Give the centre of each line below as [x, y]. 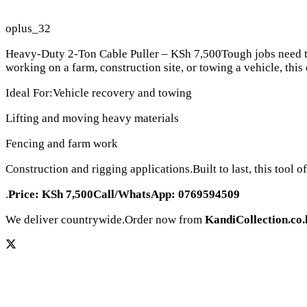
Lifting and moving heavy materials [92, 119]
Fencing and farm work [62, 144]
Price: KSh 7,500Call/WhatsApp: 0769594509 [124, 195]
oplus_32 [28, 29]
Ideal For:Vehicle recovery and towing [99, 93]
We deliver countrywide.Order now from [105, 220]
